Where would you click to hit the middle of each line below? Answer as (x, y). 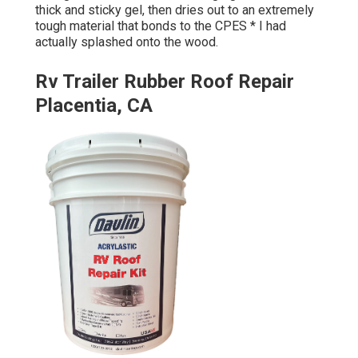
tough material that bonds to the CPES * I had (161, 26)
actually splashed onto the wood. (127, 42)
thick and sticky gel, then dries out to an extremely (175, 10)
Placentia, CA (94, 106)
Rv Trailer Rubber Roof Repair (165, 82)
